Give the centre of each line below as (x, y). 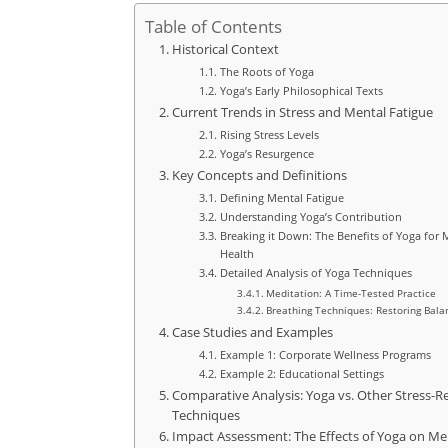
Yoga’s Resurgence (266, 154)
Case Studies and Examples (252, 333)
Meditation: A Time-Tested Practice (351, 293)
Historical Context (225, 50)
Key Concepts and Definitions (259, 176)
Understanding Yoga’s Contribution (310, 217)
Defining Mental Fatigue (281, 198)
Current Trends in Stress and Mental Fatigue (302, 113)
